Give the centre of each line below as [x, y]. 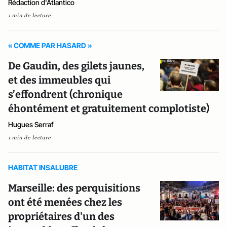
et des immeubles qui [59, 80]
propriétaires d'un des [61, 216]
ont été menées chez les [65, 202]
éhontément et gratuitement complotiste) [109, 108]
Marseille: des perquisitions [74, 188]
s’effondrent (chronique [65, 94]
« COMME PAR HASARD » [50, 45]
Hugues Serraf [31, 124]
